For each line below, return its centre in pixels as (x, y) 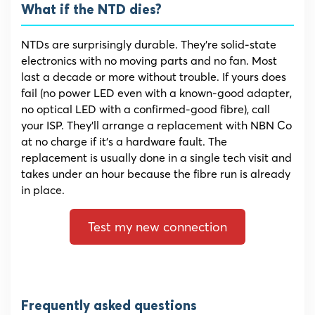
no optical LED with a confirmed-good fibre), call (146, 109)
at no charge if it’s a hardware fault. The (124, 142)
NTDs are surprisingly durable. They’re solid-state (149, 45)
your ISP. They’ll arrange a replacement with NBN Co (156, 126)
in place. (43, 190)
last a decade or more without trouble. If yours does (154, 77)
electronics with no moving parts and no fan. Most (149, 61)
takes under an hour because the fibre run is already (156, 174)
